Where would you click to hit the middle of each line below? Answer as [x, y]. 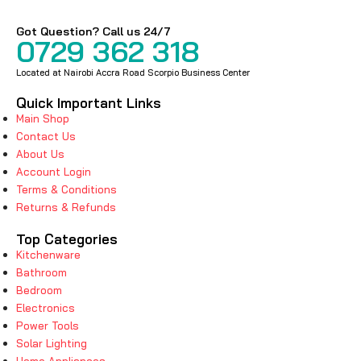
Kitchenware [48, 255]
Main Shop [43, 118]
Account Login [54, 172]
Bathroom [41, 272]
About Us [40, 154]
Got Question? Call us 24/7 [93, 31]
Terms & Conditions [66, 189]
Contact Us [46, 136]
